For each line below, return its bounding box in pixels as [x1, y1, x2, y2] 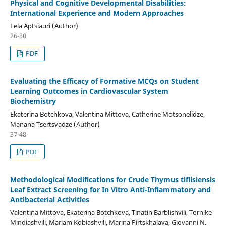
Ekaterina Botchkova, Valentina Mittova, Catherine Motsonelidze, [10, 109, 205, 119]
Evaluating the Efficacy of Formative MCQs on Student [10, 76, 199, 86]
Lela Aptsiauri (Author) [10, 21, 78, 30]
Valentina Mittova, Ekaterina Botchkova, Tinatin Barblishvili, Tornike [10, 207, 212, 217]
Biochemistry [10, 96, 56, 106]
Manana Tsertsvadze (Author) [10, 119, 100, 129]
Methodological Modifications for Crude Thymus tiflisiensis [10, 174, 215, 184]
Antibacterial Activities [10, 194, 89, 204]
